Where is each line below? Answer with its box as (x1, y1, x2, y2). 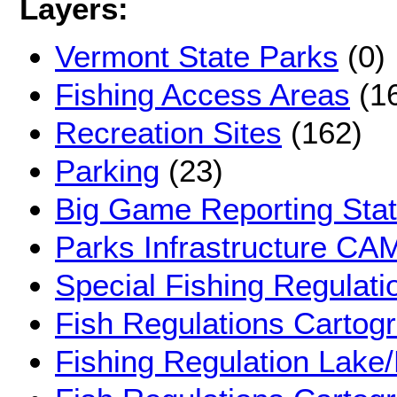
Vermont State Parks (55, 39, 339, 74)
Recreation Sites (55, 115, 282, 151)
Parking (55, 153, 160, 189)
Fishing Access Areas (55, 77, 350, 113)
